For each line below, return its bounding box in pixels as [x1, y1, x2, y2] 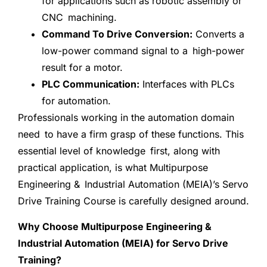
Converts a [193, 28, 244, 41]
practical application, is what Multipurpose [18, 162, 208, 174]
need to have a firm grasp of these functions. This [18, 128, 244, 141]
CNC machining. [42, 11, 117, 24]
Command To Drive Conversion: [42, 28, 193, 41]
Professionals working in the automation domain [18, 111, 234, 124]
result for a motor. [42, 61, 123, 74]
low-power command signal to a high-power [42, 45, 244, 57]
